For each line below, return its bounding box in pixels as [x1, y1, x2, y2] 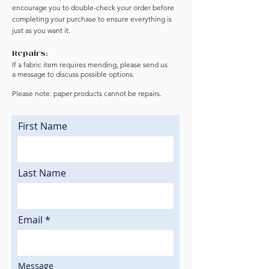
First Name [18, 119, 67, 133]
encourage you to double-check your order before [12, 3, 174, 13]
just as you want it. [12, 26, 70, 35]
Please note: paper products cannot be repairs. [12, 89, 162, 98]
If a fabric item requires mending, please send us [12, 60, 168, 70]
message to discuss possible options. [17, 70, 136, 79]
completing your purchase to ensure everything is [12, 14, 172, 24]
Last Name [18, 166, 66, 180]
